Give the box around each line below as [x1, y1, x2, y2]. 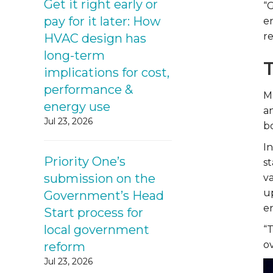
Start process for [44, 205, 143, 220]
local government [44, 222, 149, 237]
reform [44, 239, 85, 254]
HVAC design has [44, 31, 146, 46]
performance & [44, 82, 133, 97]
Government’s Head [44, 188, 164, 203]
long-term [44, 48, 105, 63]
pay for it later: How [44, 14, 161, 29]
